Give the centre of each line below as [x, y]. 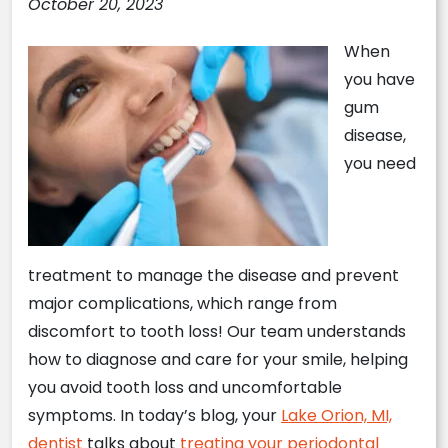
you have [379, 79]
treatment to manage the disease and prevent [213, 275]
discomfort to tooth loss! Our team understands [217, 331]
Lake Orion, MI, [336, 415]
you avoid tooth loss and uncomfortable [185, 387]
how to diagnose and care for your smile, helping [218, 359]
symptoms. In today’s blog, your [154, 415]
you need [380, 163]
